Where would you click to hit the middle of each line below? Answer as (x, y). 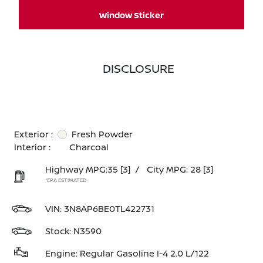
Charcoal (89, 147)
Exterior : (33, 134)
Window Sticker (131, 15)
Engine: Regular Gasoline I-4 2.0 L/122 (127, 253)
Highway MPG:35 (82, 169)
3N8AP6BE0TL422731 (109, 209)
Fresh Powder (102, 134)
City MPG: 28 (174, 169)
